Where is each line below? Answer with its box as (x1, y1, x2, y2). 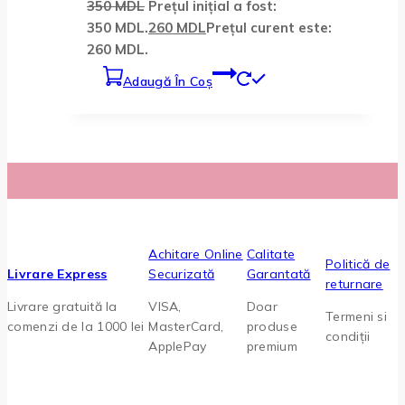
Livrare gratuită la (7, 297, 118, 315)
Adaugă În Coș (123, 72, 212, 89)
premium (246, 337, 297, 354)
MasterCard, (148, 317, 224, 334)
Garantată (246, 265, 311, 282)
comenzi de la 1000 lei (7, 317, 145, 334)
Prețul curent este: (206, 18, 332, 36)
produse (246, 317, 297, 334)
